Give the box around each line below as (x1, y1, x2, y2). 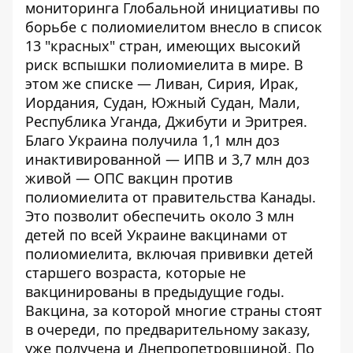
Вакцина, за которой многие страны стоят (25, 301, 322, 321)
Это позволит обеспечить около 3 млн (25, 206, 294, 226)
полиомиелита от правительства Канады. (25, 188, 316, 207)
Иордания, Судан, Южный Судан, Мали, (25, 93, 300, 113)
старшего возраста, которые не (25, 263, 246, 283)
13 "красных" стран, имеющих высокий (25, 36, 301, 56)
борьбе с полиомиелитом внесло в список (25, 17, 322, 37)
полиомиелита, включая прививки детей (25, 244, 314, 264)
